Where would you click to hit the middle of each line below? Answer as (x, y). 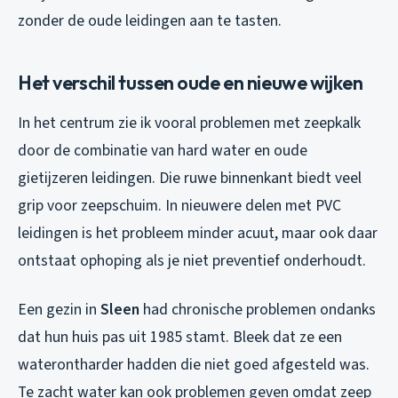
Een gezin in (59, 309)
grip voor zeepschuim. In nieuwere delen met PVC (179, 205)
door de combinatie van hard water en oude (163, 150)
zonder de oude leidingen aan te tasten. (150, 20)
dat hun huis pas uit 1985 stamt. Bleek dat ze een (180, 337)
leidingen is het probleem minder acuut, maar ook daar (198, 233)
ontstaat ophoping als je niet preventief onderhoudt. (192, 260)
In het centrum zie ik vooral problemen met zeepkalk (189, 123)
